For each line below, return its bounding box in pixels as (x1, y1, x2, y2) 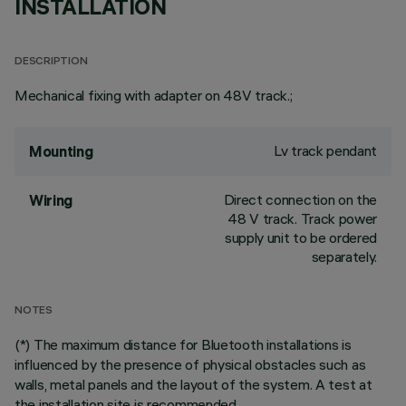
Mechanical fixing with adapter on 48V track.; (14, 86, 293, 104)
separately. (311, 247, 377, 266)
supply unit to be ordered (225, 228, 377, 246)
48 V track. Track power (227, 209, 377, 227)
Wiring (29, 191, 73, 209)
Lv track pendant (274, 141, 377, 159)
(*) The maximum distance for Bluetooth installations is (14, 335, 352, 353)
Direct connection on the (223, 190, 377, 208)
